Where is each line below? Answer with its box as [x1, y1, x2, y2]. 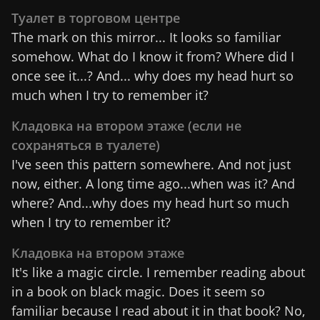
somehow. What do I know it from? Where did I [11, 47, 294, 65]
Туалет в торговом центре [11, 9, 180, 26]
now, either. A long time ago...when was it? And [11, 174, 295, 192]
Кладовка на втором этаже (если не [11, 116, 241, 134]
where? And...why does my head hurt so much [11, 194, 289, 211]
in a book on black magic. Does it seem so [11, 282, 265, 300]
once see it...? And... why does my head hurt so [11, 66, 294, 84]
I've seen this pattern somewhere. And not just [11, 155, 291, 173]
